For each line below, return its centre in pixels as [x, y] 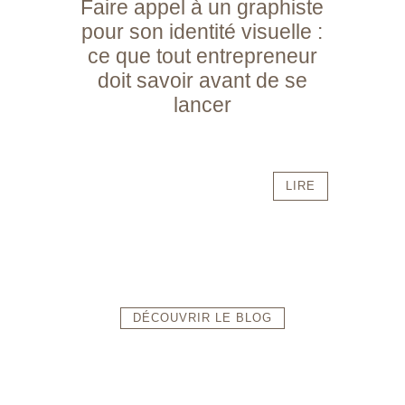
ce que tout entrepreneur [202, 57]
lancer [202, 105]
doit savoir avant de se [202, 81]
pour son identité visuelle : [202, 32]
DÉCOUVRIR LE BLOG [202, 318]
